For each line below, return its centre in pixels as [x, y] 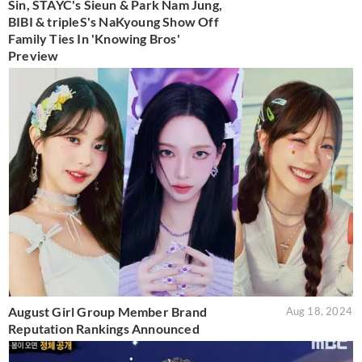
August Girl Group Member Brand [107, 312]
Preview [34, 55]
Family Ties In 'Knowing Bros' [94, 38]
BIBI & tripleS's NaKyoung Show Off [114, 21]
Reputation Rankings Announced [104, 329]
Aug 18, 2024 [319, 311]
